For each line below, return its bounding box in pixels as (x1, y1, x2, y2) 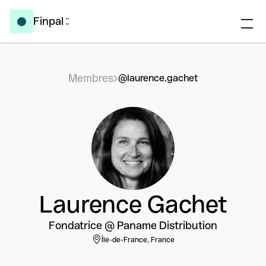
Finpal (33, 15, 64, 27)
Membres (68, 72, 113, 84)
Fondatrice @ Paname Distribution (49, 219, 217, 232)
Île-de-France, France (101, 236, 175, 244)
